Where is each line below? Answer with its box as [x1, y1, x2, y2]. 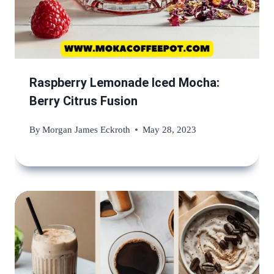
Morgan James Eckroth [42, 124, 131, 135]
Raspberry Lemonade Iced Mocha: [29, 75, 220, 91]
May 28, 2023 [143, 124, 197, 135]
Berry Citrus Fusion [29, 94, 138, 109]
